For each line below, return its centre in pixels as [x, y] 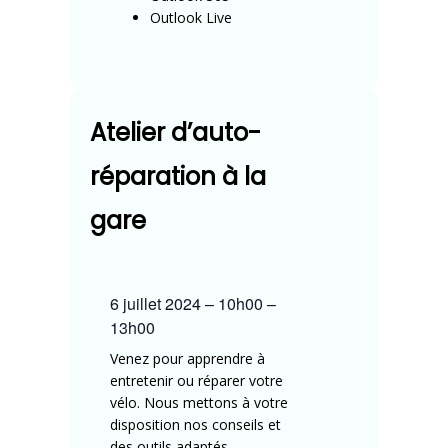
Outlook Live [191, 18]
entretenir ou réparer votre [196, 381]
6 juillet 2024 [157, 304]
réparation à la [178, 177]
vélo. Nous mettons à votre [199, 403]
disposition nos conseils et [195, 425]
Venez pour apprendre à [187, 359]
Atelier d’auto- [175, 133]
